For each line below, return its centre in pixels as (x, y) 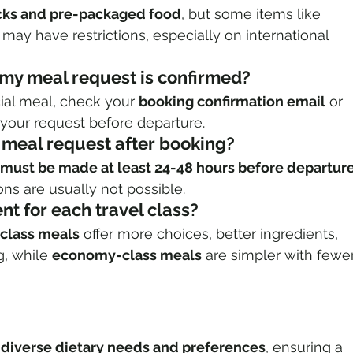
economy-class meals (127, 255)
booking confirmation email (232, 102)
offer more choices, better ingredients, (211, 234)
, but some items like (253, 14)
